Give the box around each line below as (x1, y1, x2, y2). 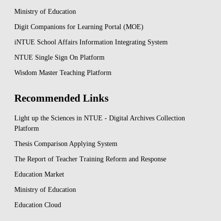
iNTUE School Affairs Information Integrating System (14, 38, 168, 46)
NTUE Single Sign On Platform (14, 54, 105, 62)
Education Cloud (14, 201, 61, 209)
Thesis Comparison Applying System (14, 140, 117, 147)
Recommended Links (14, 92, 109, 104)
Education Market (14, 170, 64, 178)
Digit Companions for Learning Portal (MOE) (14, 23, 144, 31)
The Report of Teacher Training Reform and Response (14, 155, 166, 163)
